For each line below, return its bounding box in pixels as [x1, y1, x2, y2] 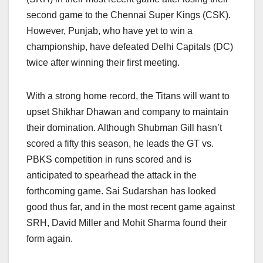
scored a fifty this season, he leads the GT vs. [26, 139, 214, 149]
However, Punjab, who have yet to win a [26, 26, 193, 36]
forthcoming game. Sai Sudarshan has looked [26, 186, 216, 197]
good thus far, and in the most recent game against [26, 202, 235, 213]
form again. [26, 234, 73, 244]
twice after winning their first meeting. [26, 58, 180, 68]
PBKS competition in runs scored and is [26, 154, 191, 165]
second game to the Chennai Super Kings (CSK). [26, 10, 231, 21]
